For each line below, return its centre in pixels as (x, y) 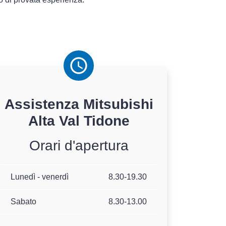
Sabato (23, 202)
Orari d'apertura (79, 146)
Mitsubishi (118, 104)
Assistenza (44, 104)
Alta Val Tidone (79, 121)
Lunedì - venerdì (40, 177)
